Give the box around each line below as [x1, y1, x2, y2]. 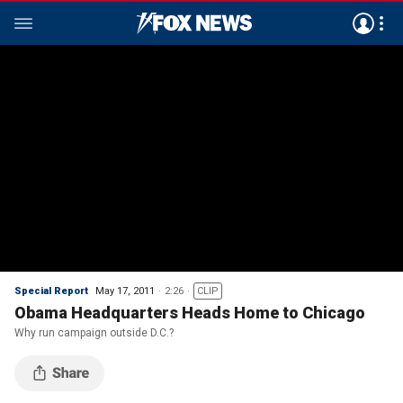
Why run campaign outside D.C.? [14, 327, 174, 339]
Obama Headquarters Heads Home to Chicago [14, 303, 365, 322]
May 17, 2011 [95, 285, 155, 297]
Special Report [14, 285, 88, 297]
